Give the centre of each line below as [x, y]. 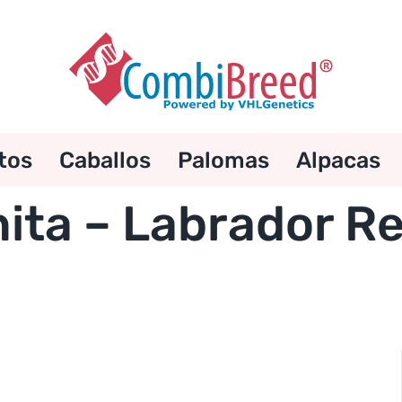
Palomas [223, 160]
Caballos [105, 160]
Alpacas [338, 160]
